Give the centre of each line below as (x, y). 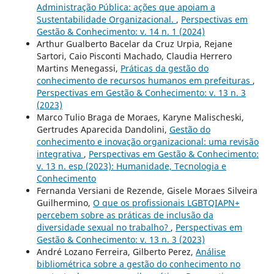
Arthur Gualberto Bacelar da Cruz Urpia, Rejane (134, 44)
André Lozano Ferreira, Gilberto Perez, (116, 252)
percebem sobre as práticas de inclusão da (125, 215)
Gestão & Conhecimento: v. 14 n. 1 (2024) (120, 32)
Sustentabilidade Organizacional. (106, 20)
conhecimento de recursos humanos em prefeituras (144, 81)
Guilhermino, (65, 203)
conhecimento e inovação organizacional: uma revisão (147, 142)
